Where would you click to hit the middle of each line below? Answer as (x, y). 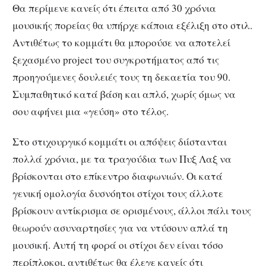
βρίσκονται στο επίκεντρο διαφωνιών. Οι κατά (118, 176)
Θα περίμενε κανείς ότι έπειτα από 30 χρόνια (114, 8)
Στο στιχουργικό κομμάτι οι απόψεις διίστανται (120, 142)
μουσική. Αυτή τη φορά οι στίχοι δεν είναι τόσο (118, 245)
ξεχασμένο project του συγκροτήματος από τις (116, 60)
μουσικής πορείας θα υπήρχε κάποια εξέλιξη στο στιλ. (132, 26)
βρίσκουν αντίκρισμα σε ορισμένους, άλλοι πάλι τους (132, 211)
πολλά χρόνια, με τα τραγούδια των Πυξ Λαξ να (122, 159)
